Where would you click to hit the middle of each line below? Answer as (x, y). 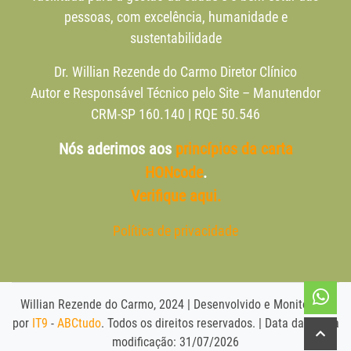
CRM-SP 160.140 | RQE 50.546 (175, 114)
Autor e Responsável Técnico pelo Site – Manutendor (175, 93)
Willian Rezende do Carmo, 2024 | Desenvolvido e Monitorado (175, 305)
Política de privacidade (175, 231)
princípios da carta (234, 149)
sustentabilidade (175, 38)
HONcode (174, 173)
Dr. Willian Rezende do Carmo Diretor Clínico (175, 72)
